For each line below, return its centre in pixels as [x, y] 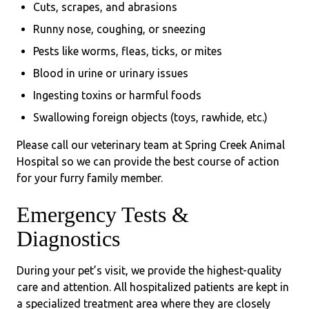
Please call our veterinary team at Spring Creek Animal [151, 145]
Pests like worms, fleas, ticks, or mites [128, 51]
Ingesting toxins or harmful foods [117, 96]
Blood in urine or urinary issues [111, 73]
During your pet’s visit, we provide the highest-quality [149, 271]
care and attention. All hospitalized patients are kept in [153, 287]
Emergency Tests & [103, 215]
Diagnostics [68, 239]
